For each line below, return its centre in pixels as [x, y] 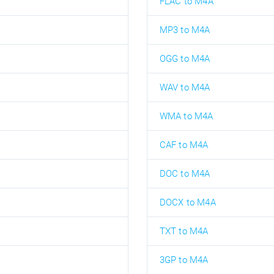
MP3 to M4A [185, 30]
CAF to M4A [184, 145]
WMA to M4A [186, 116]
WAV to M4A [185, 87]
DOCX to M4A [187, 202]
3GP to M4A [184, 260]
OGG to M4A [185, 58]
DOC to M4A [185, 173]
